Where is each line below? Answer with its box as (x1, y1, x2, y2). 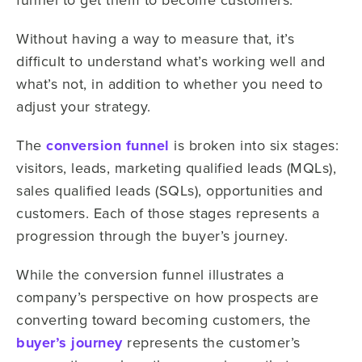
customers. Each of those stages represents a (16, 202, 319, 223)
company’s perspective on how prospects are (16, 286, 318, 307)
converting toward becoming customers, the (16, 309, 311, 330)
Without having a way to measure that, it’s (16, 27, 294, 48)
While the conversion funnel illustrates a (16, 263, 284, 284)
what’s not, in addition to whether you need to (16, 73, 322, 94)
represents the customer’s (122, 331, 301, 352)
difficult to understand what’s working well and (16, 50, 326, 71)
